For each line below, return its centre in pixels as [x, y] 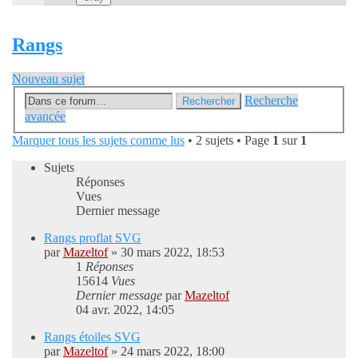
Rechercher [209, 101]
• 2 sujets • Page [229, 140]
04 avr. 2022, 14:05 [125, 309]
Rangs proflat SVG [93, 237]
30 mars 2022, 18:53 [173, 252]
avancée [45, 116]
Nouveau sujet [48, 79]
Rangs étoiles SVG [92, 336]
